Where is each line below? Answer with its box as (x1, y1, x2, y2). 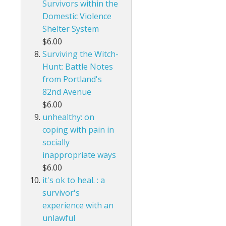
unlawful (42, 212, 76, 224)
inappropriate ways (42, 149, 117, 161)
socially (42, 137, 70, 148)
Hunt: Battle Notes (42, 61, 114, 73)
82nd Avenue (42, 86, 92, 98)
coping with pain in (42, 124, 115, 136)
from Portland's (42, 74, 102, 85)
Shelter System (42, 23, 99, 35)
